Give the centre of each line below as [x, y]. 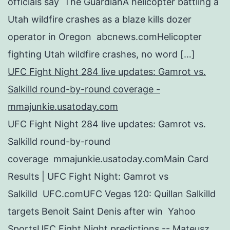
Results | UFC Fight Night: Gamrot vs [88, 176]
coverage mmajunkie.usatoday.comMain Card [108, 159]
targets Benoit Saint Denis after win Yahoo [102, 211]
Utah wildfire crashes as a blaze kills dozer [100, 19]
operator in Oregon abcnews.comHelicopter [105, 36]
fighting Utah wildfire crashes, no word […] [101, 54]
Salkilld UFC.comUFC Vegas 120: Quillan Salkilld [112, 194]
